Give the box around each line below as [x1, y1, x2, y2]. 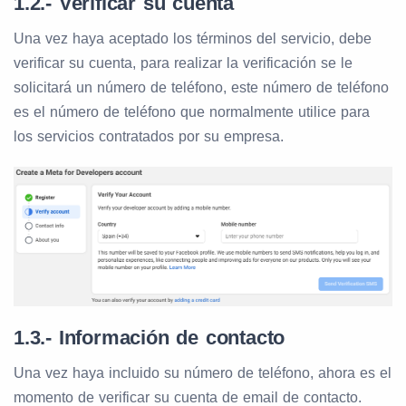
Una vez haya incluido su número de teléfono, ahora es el [14, 364, 391, 381]
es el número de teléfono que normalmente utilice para [14, 104, 370, 121]
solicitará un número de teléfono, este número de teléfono [14, 80, 389, 96]
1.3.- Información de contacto [14, 325, 285, 349]
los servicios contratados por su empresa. [14, 129, 284, 145]
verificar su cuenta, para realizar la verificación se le [14, 55, 353, 72]
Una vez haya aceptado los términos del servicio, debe [14, 31, 372, 47]
